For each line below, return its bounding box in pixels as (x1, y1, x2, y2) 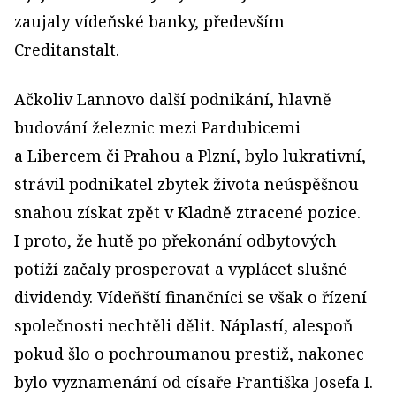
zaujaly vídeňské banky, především (14, 10, 285, 32)
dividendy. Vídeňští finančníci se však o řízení (14, 286, 367, 308)
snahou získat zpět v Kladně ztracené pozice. (14, 201, 361, 223)
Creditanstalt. (14, 38, 119, 60)
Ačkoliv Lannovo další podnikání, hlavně (14, 88, 331, 110)
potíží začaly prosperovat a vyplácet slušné (14, 257, 347, 279)
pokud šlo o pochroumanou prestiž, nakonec (14, 342, 364, 364)
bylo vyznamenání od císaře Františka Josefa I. (14, 370, 373, 392)
